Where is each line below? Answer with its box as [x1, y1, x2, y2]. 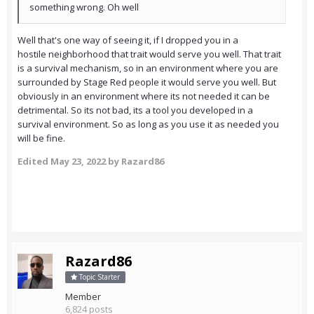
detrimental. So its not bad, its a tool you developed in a [18, 104, 253, 117]
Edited [18, 155, 50, 168]
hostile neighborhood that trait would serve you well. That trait [18, 48, 281, 61]
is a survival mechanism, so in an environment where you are [18, 62, 278, 75]
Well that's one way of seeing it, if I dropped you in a [18, 34, 238, 47]
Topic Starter [77, 272, 120, 282]
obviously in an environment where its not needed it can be [18, 90, 270, 103]
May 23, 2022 [50, 155, 106, 168]
